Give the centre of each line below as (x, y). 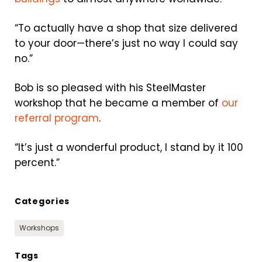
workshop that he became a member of (118, 103)
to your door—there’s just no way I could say (126, 43)
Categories (42, 201)
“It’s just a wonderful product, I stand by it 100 (129, 147)
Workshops (39, 228)
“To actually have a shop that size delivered (126, 28)
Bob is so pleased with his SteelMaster (110, 88)
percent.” (37, 163)
